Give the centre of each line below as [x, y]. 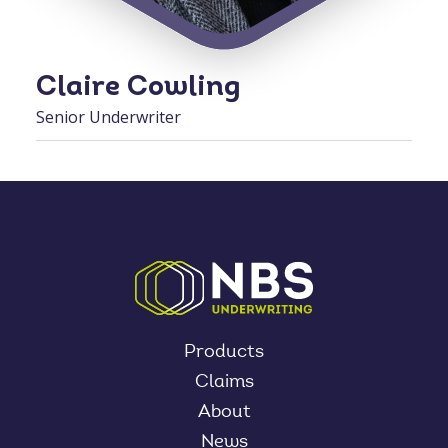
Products [224, 353]
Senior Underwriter [108, 117]
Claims [224, 383]
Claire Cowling [138, 88]
